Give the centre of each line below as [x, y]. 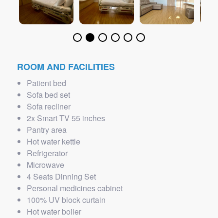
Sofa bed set [48, 95]
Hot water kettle [54, 141]
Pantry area [47, 130]
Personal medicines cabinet [75, 188]
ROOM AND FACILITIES [66, 67]
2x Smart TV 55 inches [66, 118]
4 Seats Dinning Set [61, 176]
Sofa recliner [49, 106]
